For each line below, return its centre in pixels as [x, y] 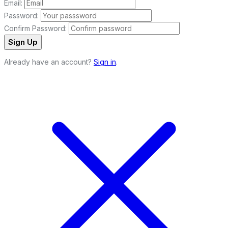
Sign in [105, 62]
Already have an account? [49, 62]
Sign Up [23, 42]
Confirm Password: [35, 28]
